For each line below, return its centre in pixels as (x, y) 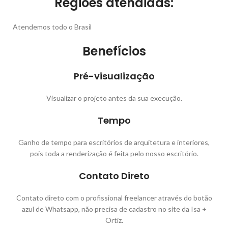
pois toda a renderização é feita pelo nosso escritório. (114, 153)
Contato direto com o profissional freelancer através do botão (114, 197)
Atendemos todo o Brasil (52, 26)
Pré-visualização (114, 76)
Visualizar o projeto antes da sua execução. (114, 98)
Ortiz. (114, 220)
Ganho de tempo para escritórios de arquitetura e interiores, (114, 142)
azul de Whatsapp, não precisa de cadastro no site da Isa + (114, 209)
